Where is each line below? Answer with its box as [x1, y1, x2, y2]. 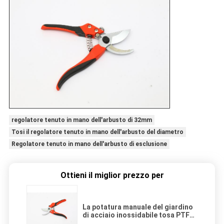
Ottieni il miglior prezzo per [60, 170, 164, 180]
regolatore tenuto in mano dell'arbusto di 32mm [11, 116, 152, 124]
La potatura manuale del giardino [82, 203, 193, 211]
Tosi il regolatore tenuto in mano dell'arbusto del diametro [11, 128, 183, 136]
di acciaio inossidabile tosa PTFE [82, 211, 193, 219]
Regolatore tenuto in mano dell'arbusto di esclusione [11, 140, 167, 148]
